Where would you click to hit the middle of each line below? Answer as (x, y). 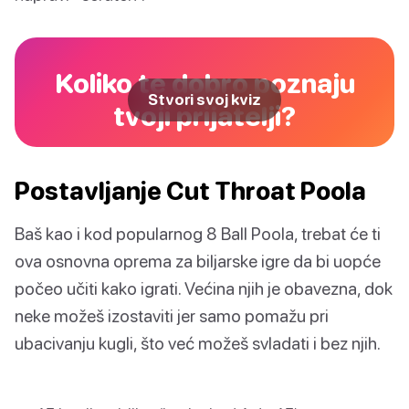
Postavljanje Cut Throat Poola (190, 191)
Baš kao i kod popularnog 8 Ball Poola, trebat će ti (198, 234)
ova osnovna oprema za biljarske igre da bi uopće (198, 261)
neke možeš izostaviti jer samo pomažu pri (172, 316)
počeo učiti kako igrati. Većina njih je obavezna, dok (204, 288)
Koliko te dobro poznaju (204, 83)
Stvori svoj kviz (204, 100)
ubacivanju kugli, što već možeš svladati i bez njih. (198, 343)
